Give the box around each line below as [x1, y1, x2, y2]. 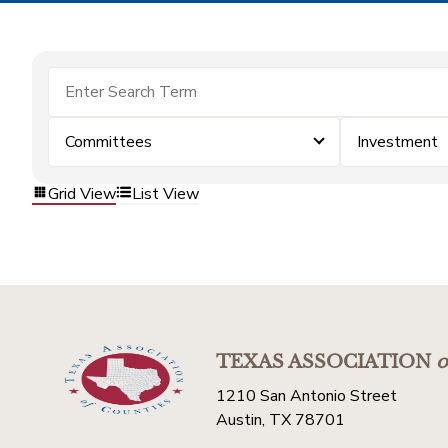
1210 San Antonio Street [216, 385, 397, 407]
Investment [357, 131, 439, 153]
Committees [65, 131, 152, 153]
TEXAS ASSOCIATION [216, 351, 431, 373]
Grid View [48, 182, 116, 205]
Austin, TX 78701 [216, 409, 345, 431]
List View [132, 182, 199, 205]
